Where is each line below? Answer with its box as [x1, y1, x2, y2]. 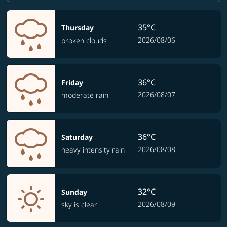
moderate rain [61, 90, 108, 100]
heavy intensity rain [61, 145, 125, 155]
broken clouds [61, 35, 107, 45]
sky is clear [61, 200, 97, 209]
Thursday [61, 23, 94, 32]
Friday [61, 78, 83, 87]
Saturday [61, 132, 93, 142]
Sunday [61, 187, 87, 197]
